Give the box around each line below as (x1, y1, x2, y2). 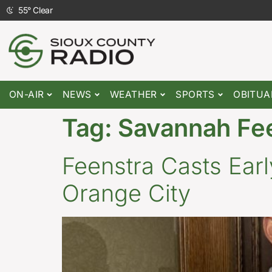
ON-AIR (9, 89, 44, 101)
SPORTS (175, 89, 215, 101)
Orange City (62, 179, 191, 208)
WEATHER (110, 89, 157, 101)
